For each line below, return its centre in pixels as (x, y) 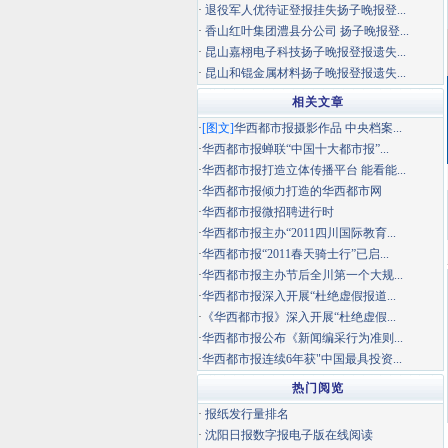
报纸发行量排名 (247, 414)
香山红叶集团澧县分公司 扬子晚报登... (307, 31)
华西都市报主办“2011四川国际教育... (299, 233)
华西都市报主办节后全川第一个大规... (302, 275)
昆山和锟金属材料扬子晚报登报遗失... (305, 73)
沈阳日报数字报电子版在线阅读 (289, 435)
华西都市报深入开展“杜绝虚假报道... (299, 296)
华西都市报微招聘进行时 (268, 212)
